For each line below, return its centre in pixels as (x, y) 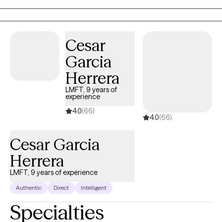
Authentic (29, 188)
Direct (61, 188)
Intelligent (94, 188)
